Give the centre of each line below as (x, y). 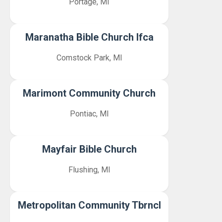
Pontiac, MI (89, 114)
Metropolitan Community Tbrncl (89, 205)
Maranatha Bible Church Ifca (89, 37)
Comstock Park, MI (89, 58)
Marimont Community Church (89, 93)
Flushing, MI (89, 170)
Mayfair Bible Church (89, 149)
